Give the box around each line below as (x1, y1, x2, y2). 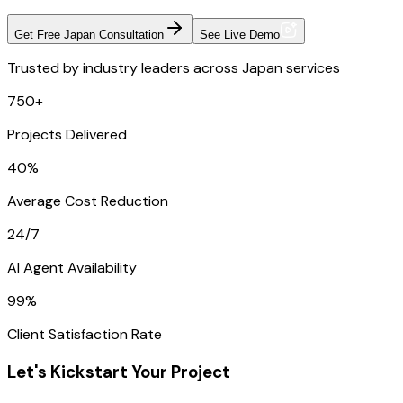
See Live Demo (200, 28, 280, 42)
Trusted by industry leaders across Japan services (7, 58, 340, 78)
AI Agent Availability (7, 258, 137, 278)
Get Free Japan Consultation (14, 28, 164, 42)
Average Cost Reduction (7, 192, 168, 211)
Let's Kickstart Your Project (7, 360, 230, 383)
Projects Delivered (7, 125, 127, 145)
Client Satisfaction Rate (7, 325, 162, 345)
